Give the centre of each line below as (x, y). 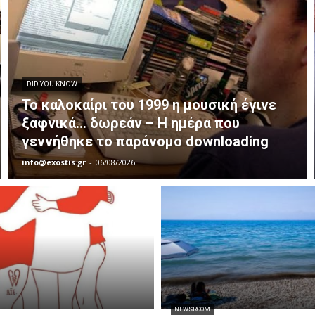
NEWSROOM (192, 310)
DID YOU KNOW (52, 84)
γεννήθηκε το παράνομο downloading (146, 142)
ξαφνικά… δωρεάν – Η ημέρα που (131, 123)
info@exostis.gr (54, 162)
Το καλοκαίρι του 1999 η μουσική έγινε (149, 105)
